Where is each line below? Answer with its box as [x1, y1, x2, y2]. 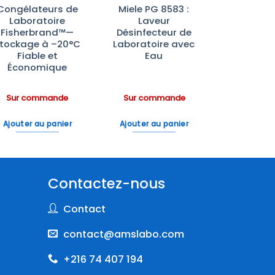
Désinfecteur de [116, 26, 192, 39]
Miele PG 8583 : [118, 2, 190, 16]
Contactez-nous [48, 174, 166, 194]
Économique [7, 61, 68, 74]
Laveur [137, 14, 170, 28]
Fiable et [17, 49, 58, 63]
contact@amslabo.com [63, 227, 184, 241]
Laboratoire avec [113, 37, 195, 51]
